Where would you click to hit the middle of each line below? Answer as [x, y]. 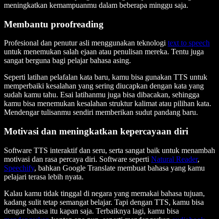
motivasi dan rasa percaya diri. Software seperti [77, 159]
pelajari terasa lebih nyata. [44, 176]
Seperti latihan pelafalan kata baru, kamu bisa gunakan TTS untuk [106, 77]
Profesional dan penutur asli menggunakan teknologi [86, 43]
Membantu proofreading [54, 24]
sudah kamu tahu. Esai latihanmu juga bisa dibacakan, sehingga [102, 95]
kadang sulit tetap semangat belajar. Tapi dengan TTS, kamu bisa [104, 202]
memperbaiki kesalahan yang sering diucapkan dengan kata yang [104, 86]
